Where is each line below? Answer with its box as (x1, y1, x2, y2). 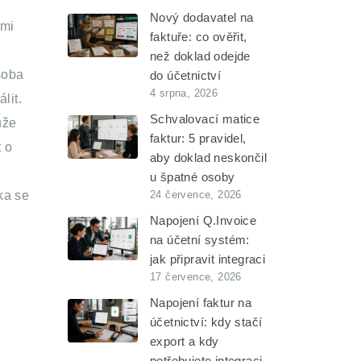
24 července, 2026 (150, 189, 242, 201)
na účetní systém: (150, 233, 250, 247)
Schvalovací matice (150, 112, 260, 126)
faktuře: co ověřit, (150, 30, 247, 44)
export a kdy (150, 334, 219, 348)
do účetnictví (150, 68, 222, 82)
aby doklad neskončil (150, 151, 267, 164)
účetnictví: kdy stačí (150, 315, 263, 329)
